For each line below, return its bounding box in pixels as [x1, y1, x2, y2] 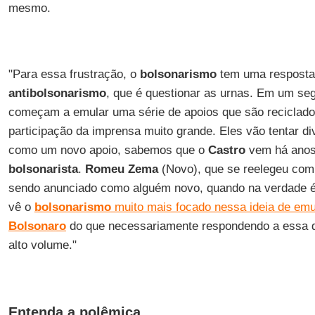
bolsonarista [8, 162, 78, 176]
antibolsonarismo [8, 86, 106, 100]
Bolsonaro [8, 219, 66, 233]
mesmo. [8, 1, 51, 15]
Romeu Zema [84, 162, 158, 176]
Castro [207, 143, 245, 157]
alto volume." [8, 238, 77, 252]
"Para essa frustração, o [8, 67, 140, 81]
